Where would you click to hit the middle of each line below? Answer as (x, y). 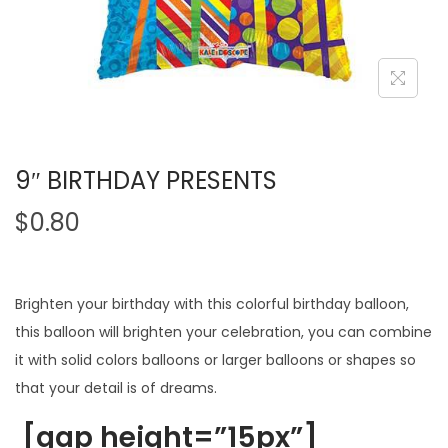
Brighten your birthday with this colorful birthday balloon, (212, 303)
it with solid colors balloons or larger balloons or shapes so (215, 359)
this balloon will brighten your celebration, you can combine (223, 331)
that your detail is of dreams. (116, 387)
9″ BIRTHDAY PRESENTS (146, 180)
